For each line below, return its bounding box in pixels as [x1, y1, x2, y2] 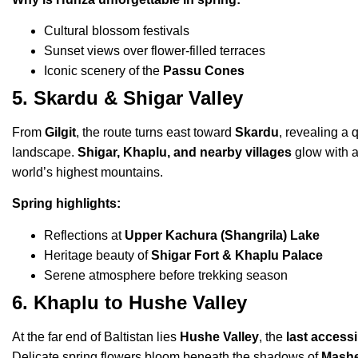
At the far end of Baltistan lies [12, 329, 180, 344]
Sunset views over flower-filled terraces [44, 43, 265, 58]
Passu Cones [163, 63, 245, 78]
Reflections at [44, 228, 125, 242]
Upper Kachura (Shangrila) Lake [125, 228, 320, 242]
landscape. [12, 145, 78, 159]
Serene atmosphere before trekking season [44, 268, 288, 282]
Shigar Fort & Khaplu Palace [151, 248, 323, 262]
